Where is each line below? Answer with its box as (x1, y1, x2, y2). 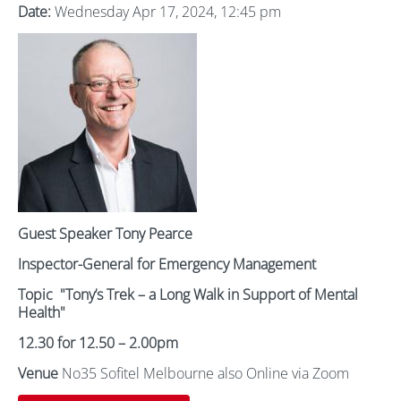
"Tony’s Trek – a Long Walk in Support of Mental (60, 285, 358, 304)
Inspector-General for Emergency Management (18, 254, 316, 274)
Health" (18, 303, 65, 322)
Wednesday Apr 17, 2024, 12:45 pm (51, 2, 281, 21)
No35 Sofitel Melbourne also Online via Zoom (62, 363, 349, 383)
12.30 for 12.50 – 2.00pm (18, 333, 178, 353)
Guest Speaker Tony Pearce (18, 224, 192, 243)
